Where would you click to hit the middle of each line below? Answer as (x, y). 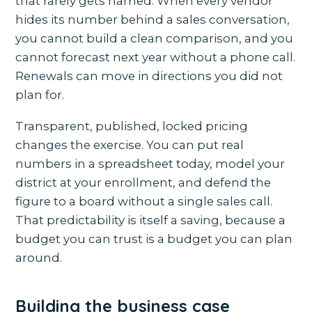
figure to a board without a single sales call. (144, 202)
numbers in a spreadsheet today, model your (150, 164)
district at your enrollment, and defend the (143, 183)
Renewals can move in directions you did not (149, 76)
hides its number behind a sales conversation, (153, 20)
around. (39, 258)
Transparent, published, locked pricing (132, 126)
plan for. (40, 95)
